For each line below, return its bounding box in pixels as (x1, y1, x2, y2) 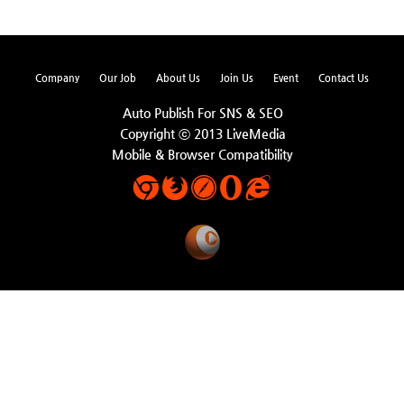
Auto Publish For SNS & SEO (122, 106, 283, 120)
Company (35, 71, 79, 84)
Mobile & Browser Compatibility (112, 147, 293, 161)
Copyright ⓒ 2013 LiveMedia (119, 126, 286, 141)
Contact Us (318, 71, 369, 84)
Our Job (99, 71, 136, 84)
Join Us (220, 71, 253, 84)
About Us (156, 71, 200, 84)
